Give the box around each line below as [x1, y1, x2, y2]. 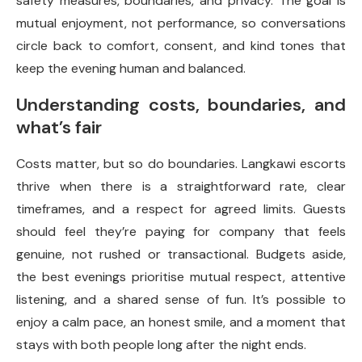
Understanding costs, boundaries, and [16, 93, 346, 117]
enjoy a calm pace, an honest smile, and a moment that [16, 314, 346, 331]
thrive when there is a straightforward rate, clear [16, 178, 346, 196]
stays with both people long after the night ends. [16, 336, 306, 354]
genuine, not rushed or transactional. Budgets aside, [16, 246, 346, 263]
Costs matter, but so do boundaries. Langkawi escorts [16, 155, 346, 173]
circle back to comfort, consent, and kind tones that [16, 37, 346, 55]
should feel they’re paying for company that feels [16, 223, 346, 241]
